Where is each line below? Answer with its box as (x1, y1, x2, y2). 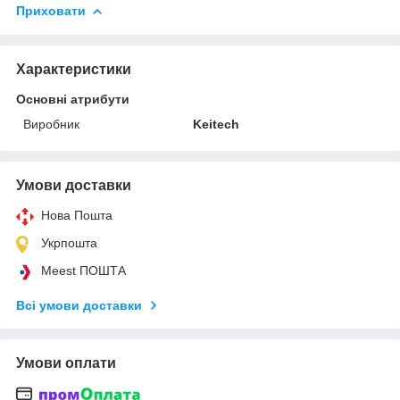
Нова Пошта (41, 207, 112, 222)
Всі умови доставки (16, 297, 142, 312)
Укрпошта (41, 235, 97, 250)
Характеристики (16, 61, 131, 77)
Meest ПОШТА (41, 262, 126, 278)
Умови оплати (16, 354, 116, 371)
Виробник (23, 116, 79, 131)
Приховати (16, 3, 86, 18)
